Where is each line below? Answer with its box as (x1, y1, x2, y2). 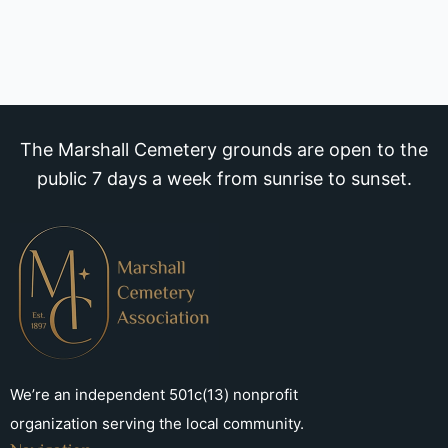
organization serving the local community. (10, 414, 304, 434)
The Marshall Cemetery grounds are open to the (20, 139, 428, 161)
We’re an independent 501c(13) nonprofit (10, 385, 298, 405)
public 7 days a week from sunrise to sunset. (36, 168, 412, 190)
